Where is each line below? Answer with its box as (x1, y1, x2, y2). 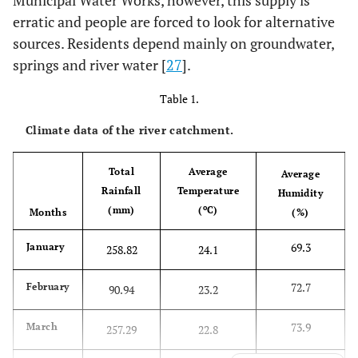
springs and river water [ (13, 55, 166, 74)
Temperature (177, 185, 240, 197)
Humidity (277, 187, 324, 199)
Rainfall (101, 185, 141, 197)
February (26, 280, 70, 292)
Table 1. (159, 91, 199, 106)
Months (29, 206, 67, 218)
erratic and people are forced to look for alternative (13, 12, 335, 31)
